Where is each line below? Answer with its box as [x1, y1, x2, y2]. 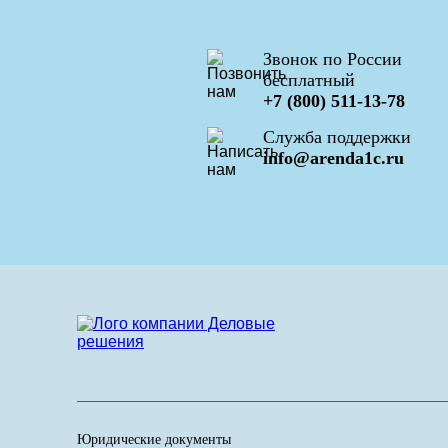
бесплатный [263, 70, 355, 91]
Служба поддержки [263, 127, 411, 148]
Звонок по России [263, 49, 402, 70]
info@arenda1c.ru [263, 148, 404, 169]
